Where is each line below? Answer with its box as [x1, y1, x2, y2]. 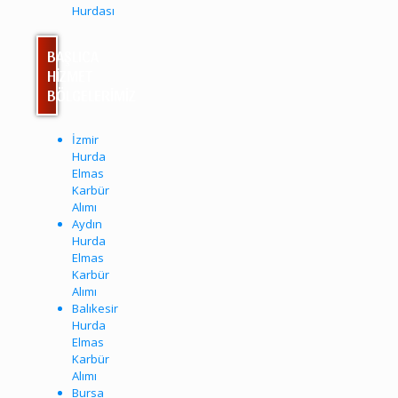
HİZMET [47, 65, 92, 84]
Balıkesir [72, 299, 118, 316]
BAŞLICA [47, 45, 99, 65]
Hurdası [72, 2, 115, 19]
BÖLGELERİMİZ [47, 84, 136, 104]
